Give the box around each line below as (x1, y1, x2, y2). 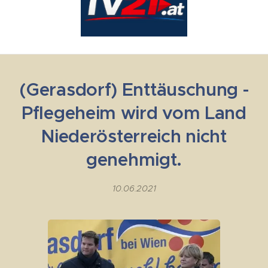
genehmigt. (86, 148, 182, 171)
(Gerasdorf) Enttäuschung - (19, 78, 249, 101)
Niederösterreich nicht (41, 124, 227, 148)
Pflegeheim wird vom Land (22, 101, 246, 124)
